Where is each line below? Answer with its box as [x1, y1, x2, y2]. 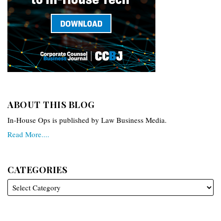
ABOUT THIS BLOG [7, 99, 95, 110]
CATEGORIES [7, 164, 67, 176]
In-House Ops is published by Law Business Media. [7, 115, 167, 125]
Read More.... [7, 129, 49, 139]
